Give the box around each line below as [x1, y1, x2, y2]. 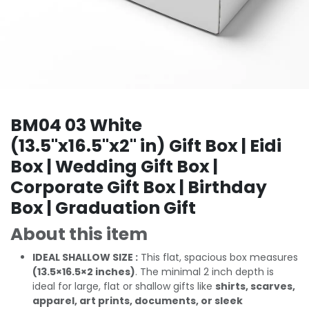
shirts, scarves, [215, 279, 295, 293]
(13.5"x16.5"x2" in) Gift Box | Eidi [10, 133, 281, 158]
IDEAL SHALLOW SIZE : [32, 250, 138, 264]
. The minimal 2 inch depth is [135, 264, 274, 279]
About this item [10, 221, 148, 246]
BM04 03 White [10, 112, 142, 137]
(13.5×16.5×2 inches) [32, 264, 135, 279]
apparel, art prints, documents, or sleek [32, 293, 243, 308]
